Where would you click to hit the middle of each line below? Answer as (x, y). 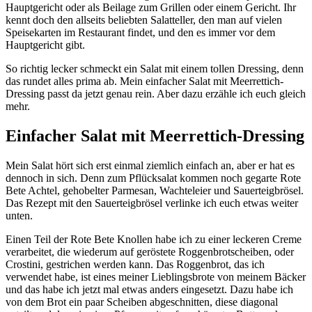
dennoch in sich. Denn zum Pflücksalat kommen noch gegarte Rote (153, 178)
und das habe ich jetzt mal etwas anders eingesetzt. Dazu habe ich (149, 289)
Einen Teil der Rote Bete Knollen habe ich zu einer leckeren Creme (154, 239)
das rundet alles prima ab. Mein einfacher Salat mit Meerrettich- (145, 81)
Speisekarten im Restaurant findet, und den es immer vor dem (140, 32)
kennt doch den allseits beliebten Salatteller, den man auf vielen (144, 19)
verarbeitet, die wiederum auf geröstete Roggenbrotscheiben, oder (150, 251)
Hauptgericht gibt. (45, 45)
